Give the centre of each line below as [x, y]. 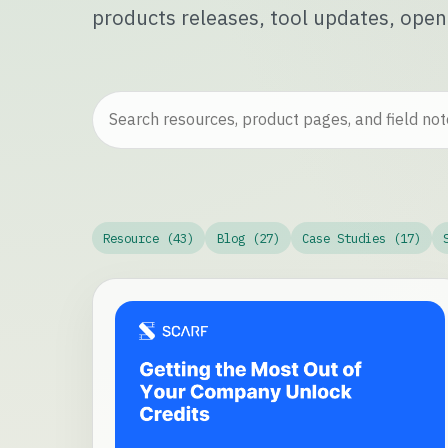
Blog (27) [248, 237]
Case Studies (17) [361, 237]
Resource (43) [149, 237]
